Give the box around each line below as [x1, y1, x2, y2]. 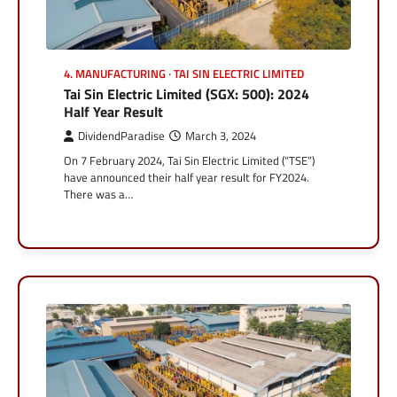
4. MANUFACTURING [64, 66, 166, 83]
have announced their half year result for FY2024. [64, 168, 309, 187]
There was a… [64, 185, 133, 204]
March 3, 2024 [185, 128, 256, 145]
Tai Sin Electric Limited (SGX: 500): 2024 [64, 83, 309, 105]
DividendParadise [78, 128, 165, 145]
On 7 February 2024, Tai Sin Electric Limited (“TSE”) [64, 152, 315, 170]
